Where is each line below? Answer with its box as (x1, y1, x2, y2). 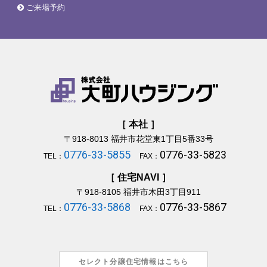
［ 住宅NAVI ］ (105, 172, 171, 182)
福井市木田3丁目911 (120, 187, 201, 197)
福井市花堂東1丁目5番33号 (108, 134, 213, 144)
